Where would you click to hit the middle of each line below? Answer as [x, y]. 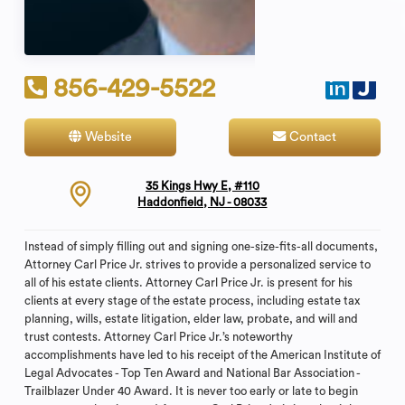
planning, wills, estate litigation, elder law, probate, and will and [191, 319]
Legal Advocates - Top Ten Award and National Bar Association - [192, 373]
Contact [311, 137]
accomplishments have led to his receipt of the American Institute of [202, 355]
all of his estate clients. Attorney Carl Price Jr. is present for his [188, 283]
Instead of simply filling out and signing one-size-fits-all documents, [201, 247]
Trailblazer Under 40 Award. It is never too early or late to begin [191, 391]
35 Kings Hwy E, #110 [202, 186]
